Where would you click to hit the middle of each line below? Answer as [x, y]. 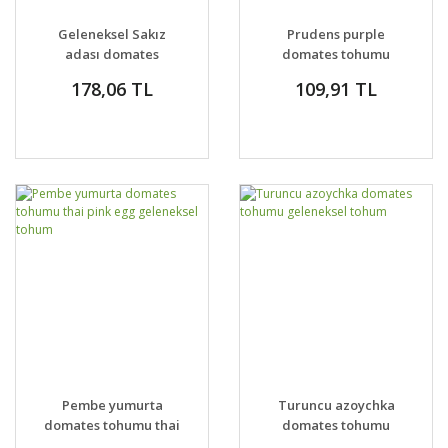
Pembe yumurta [112, 405]
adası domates [112, 54]
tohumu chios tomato [112, 74]
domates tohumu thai [112, 425]
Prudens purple [336, 34]
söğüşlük [336, 74]
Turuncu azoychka [336, 405]
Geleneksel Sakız [112, 34]
